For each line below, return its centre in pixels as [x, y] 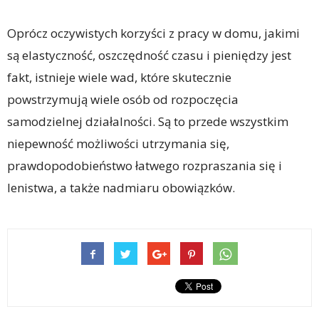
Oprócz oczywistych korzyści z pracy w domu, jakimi [153, 33]
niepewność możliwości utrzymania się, [118, 144]
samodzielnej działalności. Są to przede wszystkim [148, 122]
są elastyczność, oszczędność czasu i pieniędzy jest [149, 56]
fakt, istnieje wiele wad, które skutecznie [119, 78]
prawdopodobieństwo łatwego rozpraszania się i [145, 166]
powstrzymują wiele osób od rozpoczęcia [123, 100]
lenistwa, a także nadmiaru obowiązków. [121, 188]
